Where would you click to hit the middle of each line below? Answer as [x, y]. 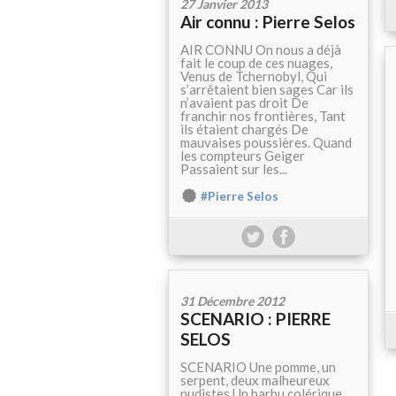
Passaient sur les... [234, 169]
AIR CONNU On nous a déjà [261, 50]
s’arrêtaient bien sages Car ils [267, 90]
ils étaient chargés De [244, 129]
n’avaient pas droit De [244, 103]
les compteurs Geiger [243, 156]
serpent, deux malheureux [255, 381]
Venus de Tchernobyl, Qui [254, 76]
